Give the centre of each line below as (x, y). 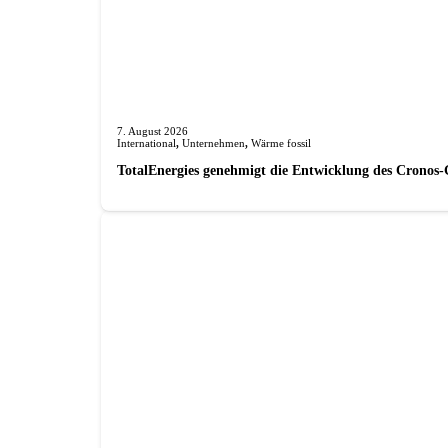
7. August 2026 (152, 130)
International (146, 142)
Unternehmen (213, 142)
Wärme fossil (280, 142)
